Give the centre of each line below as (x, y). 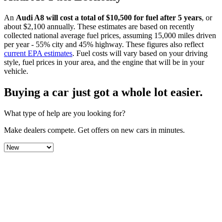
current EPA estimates (38, 53)
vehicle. (16, 71)
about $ (16, 26)
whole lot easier (161, 92)
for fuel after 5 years (168, 17)
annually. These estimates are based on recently (120, 26)
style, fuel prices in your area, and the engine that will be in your (104, 62)
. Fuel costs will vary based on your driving (140, 53)
